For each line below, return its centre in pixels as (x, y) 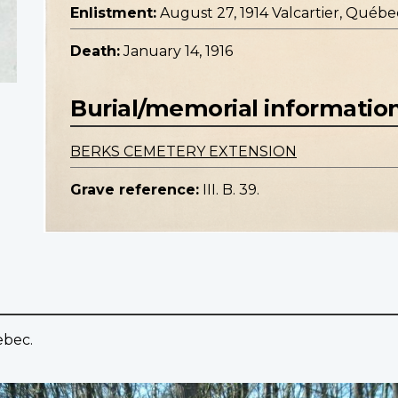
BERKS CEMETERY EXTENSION (183, 152)
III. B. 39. (231, 190)
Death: (95, 52)
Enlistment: (113, 13)
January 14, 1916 (178, 52)
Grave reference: (135, 190)
